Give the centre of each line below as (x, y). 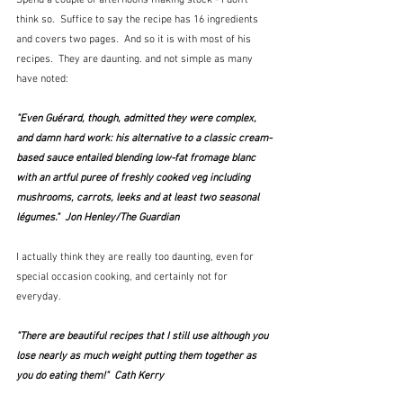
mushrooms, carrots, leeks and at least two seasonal (139, 198)
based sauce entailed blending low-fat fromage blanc (137, 159)
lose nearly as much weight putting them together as (138, 357)
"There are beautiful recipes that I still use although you (143, 337)
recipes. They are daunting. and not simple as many (136, 60)
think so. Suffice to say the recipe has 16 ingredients (139, 20)
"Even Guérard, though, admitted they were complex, (138, 119)
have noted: (42, 80)
